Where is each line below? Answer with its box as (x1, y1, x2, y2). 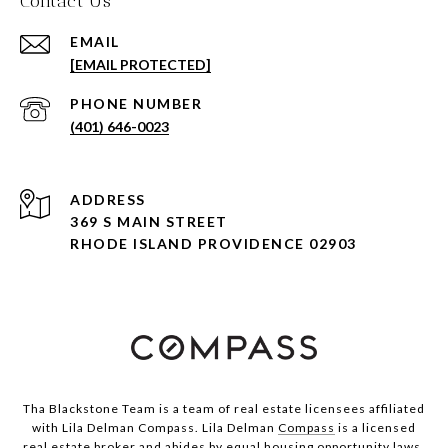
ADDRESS (70, 191, 146, 209)
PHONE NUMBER (70, 95, 202, 113)
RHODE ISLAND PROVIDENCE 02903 (70, 235, 357, 253)
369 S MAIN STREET (70, 213, 228, 231)
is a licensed (335, 420, 416, 436)
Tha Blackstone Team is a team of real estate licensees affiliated (23, 401, 425, 417)
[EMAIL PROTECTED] (70, 56, 211, 74)
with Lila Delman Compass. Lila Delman (32, 420, 278, 436)
